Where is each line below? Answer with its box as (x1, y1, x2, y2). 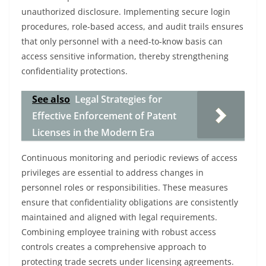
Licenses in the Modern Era (32, 126, 154, 139)
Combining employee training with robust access (21, 226, 216, 237)
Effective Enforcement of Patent (32, 109, 176, 122)
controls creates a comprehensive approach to (21, 241, 206, 252)
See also (32, 93, 70, 106)
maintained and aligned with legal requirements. (21, 211, 217, 223)
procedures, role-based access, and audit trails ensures (21, 21, 243, 32)
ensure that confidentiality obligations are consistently (21, 197, 238, 208)
